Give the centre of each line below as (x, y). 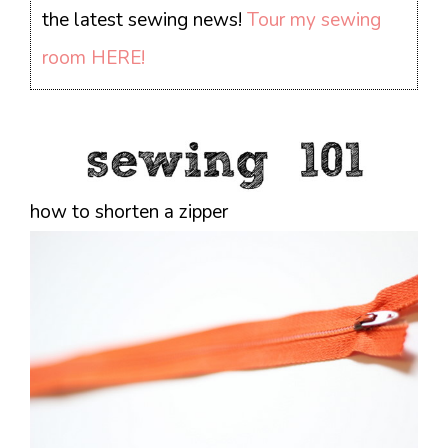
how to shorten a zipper (129, 212)
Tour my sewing (314, 20)
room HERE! (94, 58)
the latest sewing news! (145, 20)
